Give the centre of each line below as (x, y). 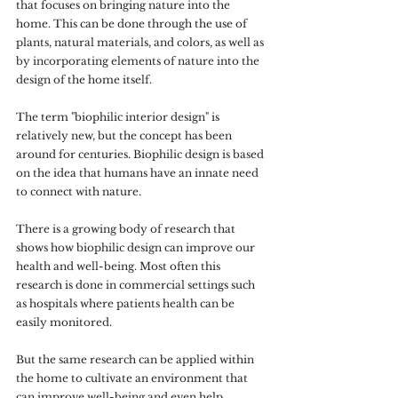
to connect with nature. (80, 191)
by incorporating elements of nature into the (139, 61)
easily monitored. (65, 322)
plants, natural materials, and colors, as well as (141, 42)
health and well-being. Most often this (119, 266)
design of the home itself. (85, 80)
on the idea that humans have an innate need (139, 173)
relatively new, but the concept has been (125, 135)
